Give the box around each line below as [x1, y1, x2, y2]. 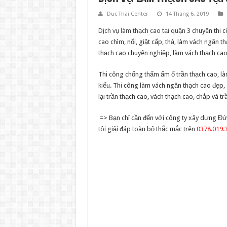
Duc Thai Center [106, 11, 148, 17]
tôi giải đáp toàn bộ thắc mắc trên [98, 125, 197, 133]
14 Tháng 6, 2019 [165, 11, 209, 17]
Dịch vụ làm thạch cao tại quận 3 [98, 27, 191, 34]
